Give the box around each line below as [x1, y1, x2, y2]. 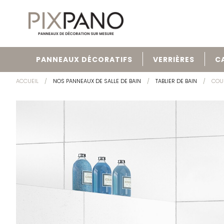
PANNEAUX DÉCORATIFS [36, 54, 132, 64]
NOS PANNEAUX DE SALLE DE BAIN [53, 77, 141, 85]
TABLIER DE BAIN [155, 77, 197, 85]
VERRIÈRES [153, 54, 194, 64]
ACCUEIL [16, 77, 38, 85]
